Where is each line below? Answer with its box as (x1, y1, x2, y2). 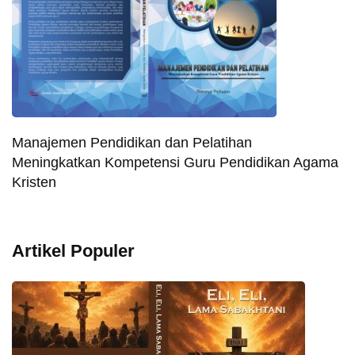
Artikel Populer (12, 240, 135, 261)
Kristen (12, 174, 56, 190)
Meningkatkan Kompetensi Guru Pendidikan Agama (12, 154, 338, 170)
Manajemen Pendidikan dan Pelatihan (12, 134, 252, 151)
